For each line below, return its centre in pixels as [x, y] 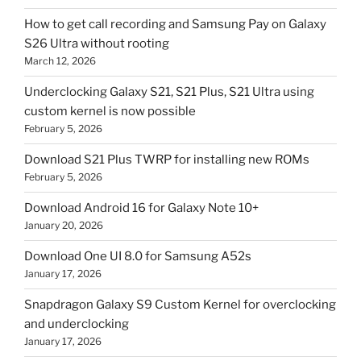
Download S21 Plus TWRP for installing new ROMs [167, 160]
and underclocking [77, 324]
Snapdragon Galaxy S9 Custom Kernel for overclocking [180, 305]
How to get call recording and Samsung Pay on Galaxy [175, 25]
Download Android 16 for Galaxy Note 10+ [141, 208]
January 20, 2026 [64, 226]
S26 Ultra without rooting [97, 44]
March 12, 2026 [60, 61]
